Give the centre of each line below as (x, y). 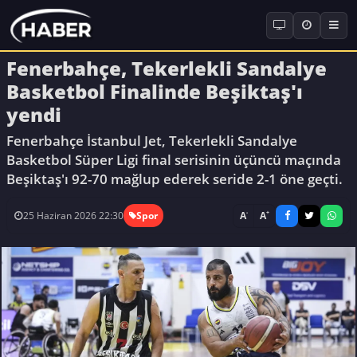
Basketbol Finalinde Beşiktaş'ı (155, 91)
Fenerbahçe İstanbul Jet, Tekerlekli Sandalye (152, 140)
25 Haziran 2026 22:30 (73, 216)
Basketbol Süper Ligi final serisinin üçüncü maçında (174, 159)
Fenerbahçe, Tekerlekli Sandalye (167, 68)
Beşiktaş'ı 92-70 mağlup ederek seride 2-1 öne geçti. (175, 178)
